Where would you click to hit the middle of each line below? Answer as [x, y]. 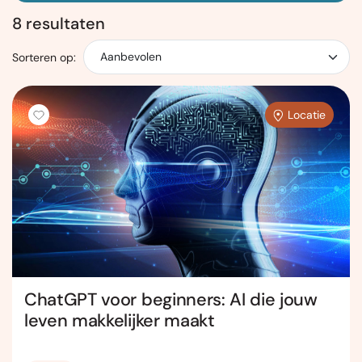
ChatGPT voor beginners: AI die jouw [171, 299]
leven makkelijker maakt [120, 320]
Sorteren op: [44, 57]
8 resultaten [59, 24]
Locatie [307, 115]
